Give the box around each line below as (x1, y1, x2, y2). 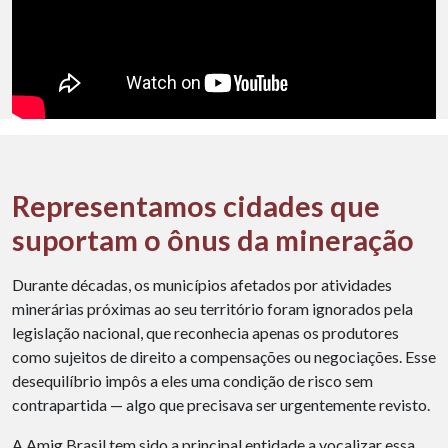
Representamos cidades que (12, 189, 380, 223)
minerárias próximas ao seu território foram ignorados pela (12, 299, 413, 318)
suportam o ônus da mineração (12, 223, 414, 257)
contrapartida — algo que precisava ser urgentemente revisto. (12, 395, 430, 414)
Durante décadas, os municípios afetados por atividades (12, 275, 392, 294)
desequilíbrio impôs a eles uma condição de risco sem (12, 371, 373, 390)
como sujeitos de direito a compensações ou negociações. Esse (12, 347, 436, 366)
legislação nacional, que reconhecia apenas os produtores (12, 323, 399, 342)
